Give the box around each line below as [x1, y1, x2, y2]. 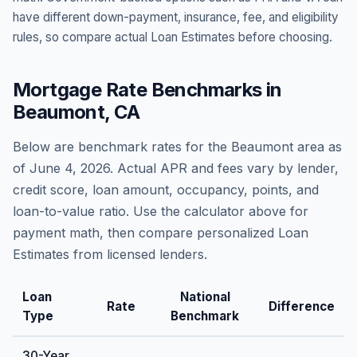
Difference [269, 299, 335, 314]
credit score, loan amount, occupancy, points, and [13, 182, 319, 198]
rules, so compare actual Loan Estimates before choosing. [13, 29, 332, 45]
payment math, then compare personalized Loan [13, 225, 308, 241]
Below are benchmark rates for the [13, 139, 231, 155]
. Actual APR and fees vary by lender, [110, 160, 339, 176]
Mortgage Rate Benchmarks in [13, 78, 282, 101]
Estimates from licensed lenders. [13, 246, 207, 262]
